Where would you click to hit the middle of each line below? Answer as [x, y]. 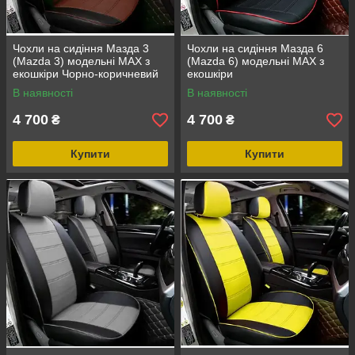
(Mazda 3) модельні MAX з [81, 61]
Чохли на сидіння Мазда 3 [81, 49]
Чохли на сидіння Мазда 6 [255, 49]
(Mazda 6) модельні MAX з [256, 61]
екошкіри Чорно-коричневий [86, 74]
